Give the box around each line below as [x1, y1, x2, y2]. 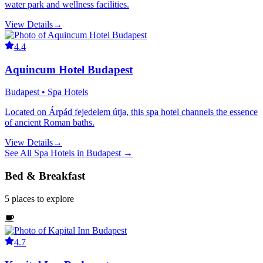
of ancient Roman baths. [5, 117, 95, 128]
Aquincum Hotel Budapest [5, 63, 133, 76]
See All [5, 148, 34, 159]
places [12, 193, 35, 204]
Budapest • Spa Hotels [5, 87, 88, 97]
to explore [35, 193, 74, 204]
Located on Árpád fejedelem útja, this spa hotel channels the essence [5, 107, 258, 117]
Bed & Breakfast [5, 170, 85, 183]
